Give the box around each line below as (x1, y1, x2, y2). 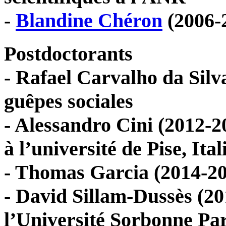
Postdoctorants (4, 42, 133, 65)
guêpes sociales (4, 89, 133, 112)
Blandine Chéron (16, 9, 162, 32)
